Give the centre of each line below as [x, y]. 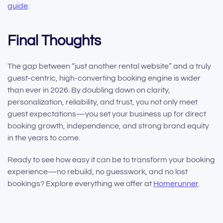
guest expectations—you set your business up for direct [107, 114]
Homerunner [176, 184]
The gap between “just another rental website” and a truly [109, 66]
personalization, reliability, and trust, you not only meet [103, 102]
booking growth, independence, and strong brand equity [108, 126]
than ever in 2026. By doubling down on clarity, [89, 90]
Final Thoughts [54, 41]
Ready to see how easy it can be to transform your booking [111, 160]
